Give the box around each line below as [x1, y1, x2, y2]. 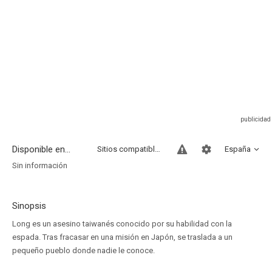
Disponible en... [12, 144, 70, 155]
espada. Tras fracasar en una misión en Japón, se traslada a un [12, 233, 233, 242]
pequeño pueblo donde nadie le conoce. [12, 246, 155, 255]
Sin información [12, 161, 67, 170]
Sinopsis [12, 200, 46, 211]
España [225, 144, 251, 154]
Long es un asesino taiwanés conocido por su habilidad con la [12, 219, 232, 228]
